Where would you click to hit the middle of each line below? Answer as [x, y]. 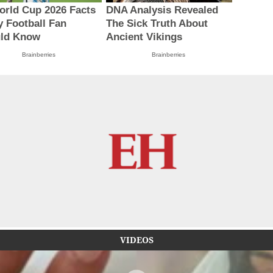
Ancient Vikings [144, 37]
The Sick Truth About [157, 24]
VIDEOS [136, 240]
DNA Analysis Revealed [162, 10]
